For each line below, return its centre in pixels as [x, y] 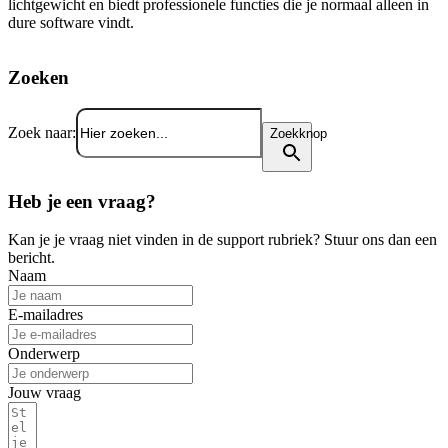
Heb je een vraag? [82, 201]
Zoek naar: [42, 132]
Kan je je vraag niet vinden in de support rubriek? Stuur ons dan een [222, 240]
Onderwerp [44, 354]
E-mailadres [45, 315]
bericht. [31, 258]
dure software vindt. [71, 23]
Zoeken [38, 78]
